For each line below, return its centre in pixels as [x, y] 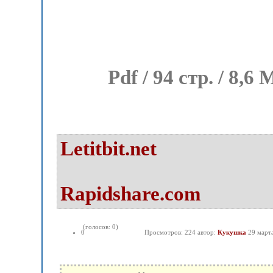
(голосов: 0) [100, 227]
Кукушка [232, 232]
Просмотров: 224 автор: [181, 232]
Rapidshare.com [130, 194]
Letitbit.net [108, 149]
